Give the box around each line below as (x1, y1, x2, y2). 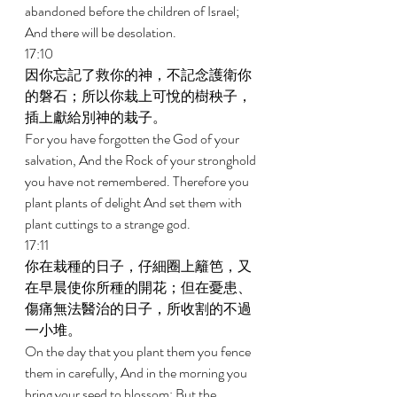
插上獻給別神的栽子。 (25, 107, 169, 128)
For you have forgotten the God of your (25, 128, 242, 149)
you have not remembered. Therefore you (25, 171, 252, 191)
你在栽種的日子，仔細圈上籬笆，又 (25, 256, 252, 276)
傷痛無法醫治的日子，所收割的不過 (25, 299, 252, 319)
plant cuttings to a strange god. (25, 214, 193, 234)
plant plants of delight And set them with (25, 192, 245, 213)
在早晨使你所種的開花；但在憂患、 (25, 277, 252, 298)
